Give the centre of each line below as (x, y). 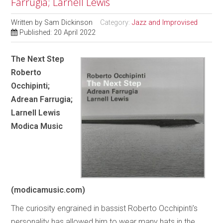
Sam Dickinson (69, 23)
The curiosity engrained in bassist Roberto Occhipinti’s (105, 209)
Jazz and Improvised (165, 23)
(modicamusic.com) (49, 190)
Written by (28, 23)
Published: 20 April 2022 (58, 33)
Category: (116, 23)
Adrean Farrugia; (42, 100)
